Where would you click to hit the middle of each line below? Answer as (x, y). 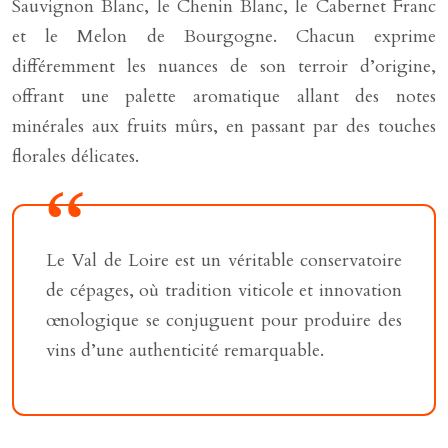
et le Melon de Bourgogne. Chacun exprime (224, 36)
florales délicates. (75, 156)
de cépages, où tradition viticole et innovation (224, 290)
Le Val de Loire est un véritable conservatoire (224, 260)
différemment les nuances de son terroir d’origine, (224, 66)
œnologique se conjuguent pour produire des (224, 320)
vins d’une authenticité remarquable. (185, 350)
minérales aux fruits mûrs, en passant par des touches (224, 126)
